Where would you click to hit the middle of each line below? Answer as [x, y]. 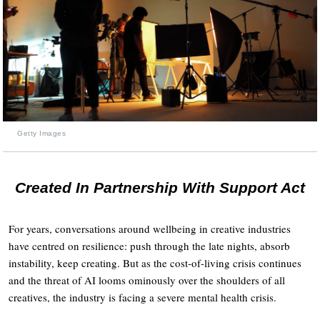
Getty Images [41, 133]
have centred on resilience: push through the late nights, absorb [149, 245]
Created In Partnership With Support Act [160, 187]
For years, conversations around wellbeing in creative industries [150, 228]
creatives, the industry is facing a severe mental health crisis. [142, 297]
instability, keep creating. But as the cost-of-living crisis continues [155, 262]
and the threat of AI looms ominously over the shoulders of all [147, 280]
